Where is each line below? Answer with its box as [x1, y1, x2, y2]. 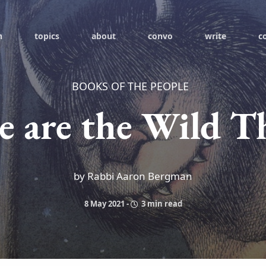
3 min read [139, 198, 182, 209]
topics [34, 30, 59, 42]
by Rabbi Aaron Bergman [74, 169, 192, 183]
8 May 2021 [84, 198, 125, 209]
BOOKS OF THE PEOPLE [71, 79, 189, 93]
